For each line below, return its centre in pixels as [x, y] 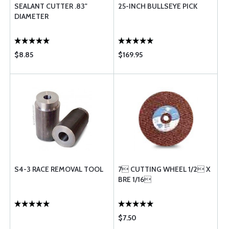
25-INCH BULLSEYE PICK [158, 6]
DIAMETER [31, 16]
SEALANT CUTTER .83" [51, 6]
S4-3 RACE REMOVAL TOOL [59, 169]
